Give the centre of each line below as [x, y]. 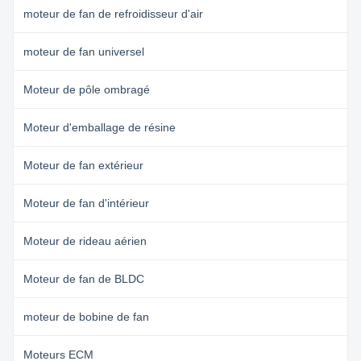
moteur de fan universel [84, 52]
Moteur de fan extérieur [83, 165]
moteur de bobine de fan [86, 317]
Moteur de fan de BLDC [84, 279]
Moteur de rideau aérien [85, 241]
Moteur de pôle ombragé [87, 89]
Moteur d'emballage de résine [100, 127]
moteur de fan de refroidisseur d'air [113, 14]
